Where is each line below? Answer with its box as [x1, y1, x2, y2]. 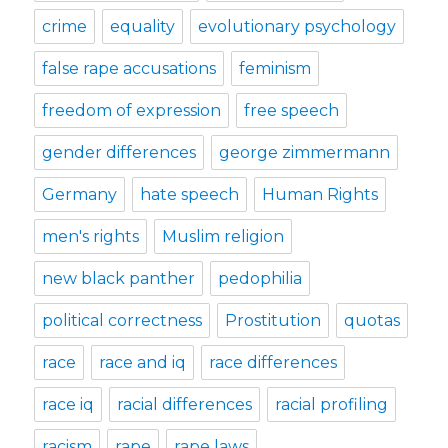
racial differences [117, 394, 253, 414]
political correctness [42, 310, 203, 330]
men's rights [42, 226, 140, 246]
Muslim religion [162, 226, 285, 246]
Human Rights [262, 184, 379, 204]
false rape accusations [42, 58, 217, 78]
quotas [344, 310, 401, 330]
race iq [42, 394, 95, 414]
